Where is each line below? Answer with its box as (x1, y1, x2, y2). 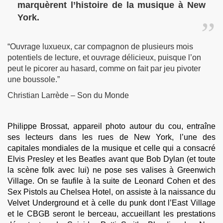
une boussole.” (7, 75, 60, 84)
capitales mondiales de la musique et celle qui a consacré (7, 144, 216, 152)
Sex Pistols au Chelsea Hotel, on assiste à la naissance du (7, 188, 216, 196)
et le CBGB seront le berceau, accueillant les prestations (7, 210, 216, 218)
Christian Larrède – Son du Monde (7, 91, 129, 100)
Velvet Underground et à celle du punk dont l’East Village (7, 199, 216, 207)
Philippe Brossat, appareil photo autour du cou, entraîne (7, 122, 216, 130)
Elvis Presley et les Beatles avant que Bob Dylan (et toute (7, 155, 216, 163)
